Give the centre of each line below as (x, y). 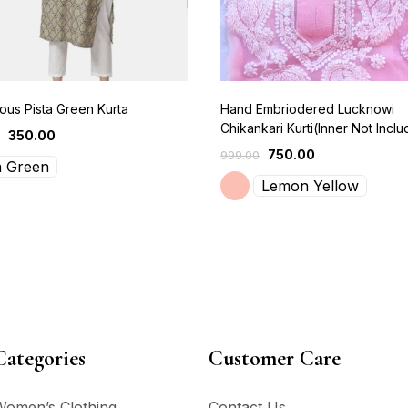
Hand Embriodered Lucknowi (307, 109)
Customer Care (274, 359)
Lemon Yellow (310, 186)
